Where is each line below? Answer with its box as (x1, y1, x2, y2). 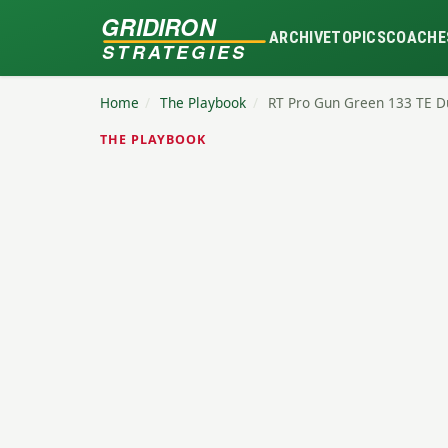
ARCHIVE (269, 28, 332, 47)
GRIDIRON (100, 9, 217, 43)
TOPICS (331, 28, 387, 47)
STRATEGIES (101, 38, 246, 65)
